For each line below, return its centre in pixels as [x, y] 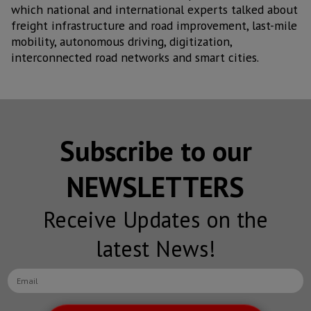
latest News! [155, 249]
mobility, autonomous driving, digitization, [121, 41]
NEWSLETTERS [155, 187]
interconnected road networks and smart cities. [135, 57]
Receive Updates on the [155, 220]
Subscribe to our [155, 151]
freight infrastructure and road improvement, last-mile [154, 25]
